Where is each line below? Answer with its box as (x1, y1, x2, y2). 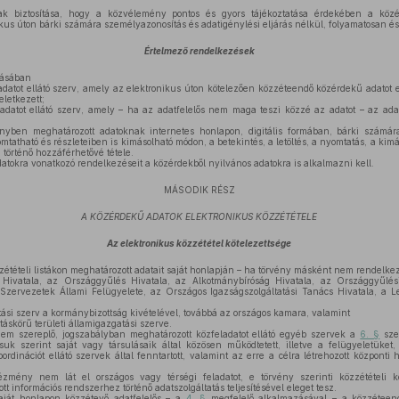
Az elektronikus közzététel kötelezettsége (107, 238, 292, 248)
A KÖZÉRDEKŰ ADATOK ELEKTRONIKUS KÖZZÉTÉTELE (81, 211, 318, 222)
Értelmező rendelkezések (143, 45, 255, 56)
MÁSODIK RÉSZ (163, 184, 235, 195)
